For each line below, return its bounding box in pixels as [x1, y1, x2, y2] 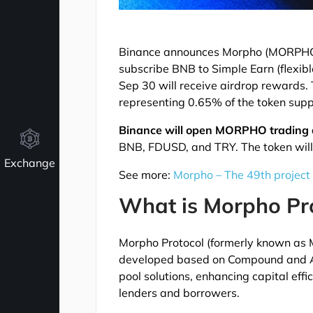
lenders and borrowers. [119, 285, 240, 300]
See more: [119, 167, 174, 182]
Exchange [4, 156, 55, 170]
